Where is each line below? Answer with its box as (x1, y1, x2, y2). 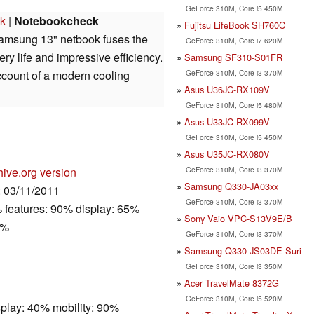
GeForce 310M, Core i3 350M (185, 260, 283, 271)
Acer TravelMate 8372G (184, 275, 279, 289)
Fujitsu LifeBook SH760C (184, 18, 285, 32)
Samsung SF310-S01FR (184, 50, 282, 64)
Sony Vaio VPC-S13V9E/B (184, 211, 292, 225)
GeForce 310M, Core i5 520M (185, 292, 283, 303)
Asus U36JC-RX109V (184, 82, 270, 96)
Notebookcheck (14, 13, 99, 29)
